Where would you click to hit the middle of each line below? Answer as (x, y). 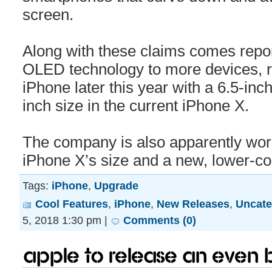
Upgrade (116, 185)
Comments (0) (160, 220)
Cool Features (72, 204)
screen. (48, 15)
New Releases (193, 204)
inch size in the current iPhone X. (136, 106)
